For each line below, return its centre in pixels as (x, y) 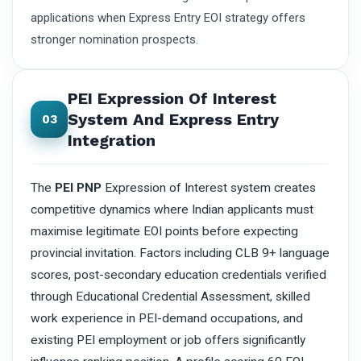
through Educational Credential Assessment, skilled (170, 296)
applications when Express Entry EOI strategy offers (168, 17)
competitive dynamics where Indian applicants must (172, 209)
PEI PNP (78, 187)
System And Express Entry (173, 119)
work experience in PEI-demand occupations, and (167, 318)
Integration (112, 140)
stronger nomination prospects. (114, 39)
